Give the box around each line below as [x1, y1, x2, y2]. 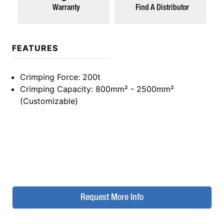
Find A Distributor [135, 4, 189, 11]
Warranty [52, 4, 80, 11]
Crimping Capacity [20, 84, 91, 94]
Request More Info [80, 193, 143, 201]
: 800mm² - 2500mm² [91, 84, 174, 94]
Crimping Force [20, 72, 78, 82]
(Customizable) [20, 96, 78, 106]
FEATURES [12, 43, 58, 53]
